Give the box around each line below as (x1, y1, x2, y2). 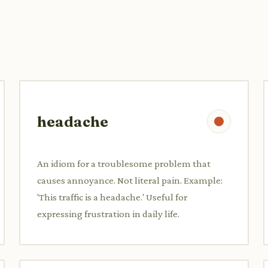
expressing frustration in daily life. (37, 208, 179, 220)
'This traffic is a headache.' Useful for (37, 191, 187, 203)
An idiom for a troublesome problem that (37, 157, 211, 169)
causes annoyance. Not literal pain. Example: (37, 174, 223, 186)
